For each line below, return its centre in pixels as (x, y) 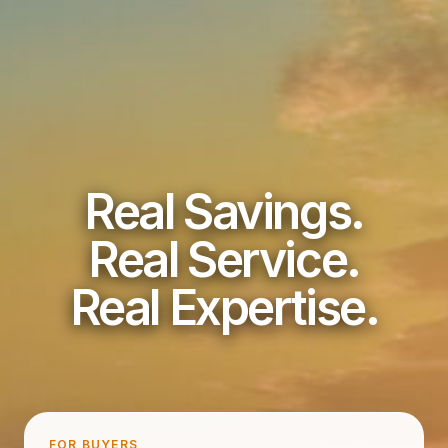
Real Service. (224, 259)
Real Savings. (224, 211)
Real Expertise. (224, 307)
